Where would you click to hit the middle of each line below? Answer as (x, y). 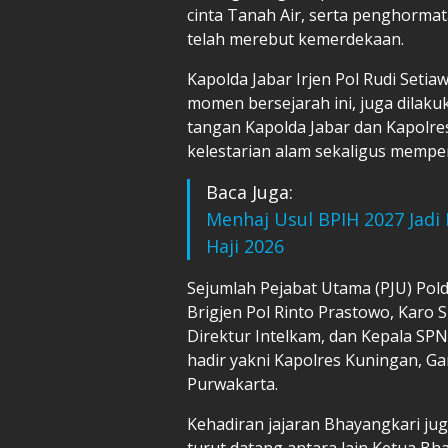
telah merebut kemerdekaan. (295, 38)
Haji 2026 (245, 245)
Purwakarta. (232, 383)
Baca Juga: (249, 191)
